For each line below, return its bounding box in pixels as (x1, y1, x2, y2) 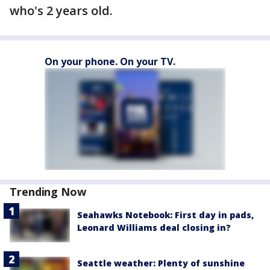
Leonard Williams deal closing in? (77, 222, 231, 233)
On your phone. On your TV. (45, 55, 175, 68)
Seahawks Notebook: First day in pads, (77, 209, 254, 221)
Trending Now (10, 184, 86, 199)
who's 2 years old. (10, 2, 113, 19)
